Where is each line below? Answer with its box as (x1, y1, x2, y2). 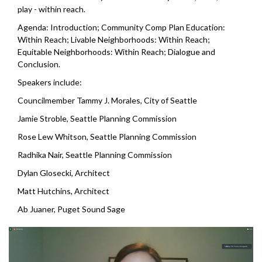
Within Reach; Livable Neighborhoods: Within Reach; (18, 34, 210, 44)
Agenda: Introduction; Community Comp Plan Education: (18, 22, 225, 32)
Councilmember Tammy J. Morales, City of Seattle (18, 95, 197, 105)
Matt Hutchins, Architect (18, 185, 109, 196)
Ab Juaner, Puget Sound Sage (18, 204, 125, 214)
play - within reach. (18, 4, 85, 14)
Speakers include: (18, 77, 82, 87)
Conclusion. (18, 58, 60, 69)
